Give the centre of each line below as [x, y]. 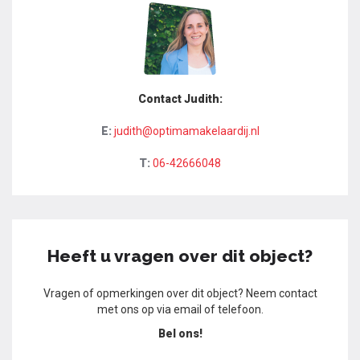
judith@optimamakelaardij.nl [186, 131]
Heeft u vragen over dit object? [180, 256]
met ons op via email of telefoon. [180, 309]
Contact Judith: [180, 98]
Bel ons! [180, 333]
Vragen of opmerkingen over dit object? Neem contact [180, 293]
